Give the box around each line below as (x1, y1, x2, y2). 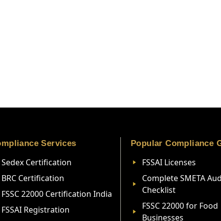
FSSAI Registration (1, 204, 70, 215)
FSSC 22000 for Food (142, 200, 218, 211)
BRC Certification (1, 172, 64, 184)
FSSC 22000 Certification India (1, 188, 112, 199)
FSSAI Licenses (142, 156, 196, 168)
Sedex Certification (1, 156, 72, 168)
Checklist (142, 184, 176, 195)
